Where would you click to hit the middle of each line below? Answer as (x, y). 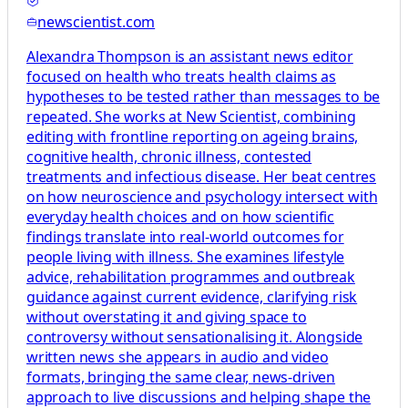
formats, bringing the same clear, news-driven (181, 377)
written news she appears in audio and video (178, 357)
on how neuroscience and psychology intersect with (202, 197)
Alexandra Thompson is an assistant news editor (190, 57)
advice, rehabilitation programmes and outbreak (191, 277)
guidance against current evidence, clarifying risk (192, 297)
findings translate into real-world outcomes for (185, 237)
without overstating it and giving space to (167, 317)
